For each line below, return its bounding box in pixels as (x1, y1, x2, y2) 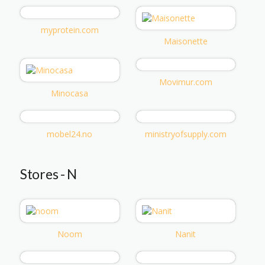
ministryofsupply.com (144, 128, 227, 140)
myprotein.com (40, 24, 99, 35)
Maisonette (163, 35, 208, 47)
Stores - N (20, 165, 77, 182)
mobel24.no (47, 128, 93, 140)
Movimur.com (159, 76, 212, 88)
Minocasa (51, 87, 89, 99)
